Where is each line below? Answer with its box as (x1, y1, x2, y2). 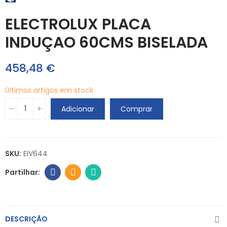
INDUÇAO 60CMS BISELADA (5, 31, 208, 53)
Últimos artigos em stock (5, 85, 93, 95)
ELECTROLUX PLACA (5, 13, 151, 35)
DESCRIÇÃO (5, 213, 48, 224)
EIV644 (23, 148, 48, 159)
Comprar (121, 103, 153, 114)
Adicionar (61, 103, 94, 114)
